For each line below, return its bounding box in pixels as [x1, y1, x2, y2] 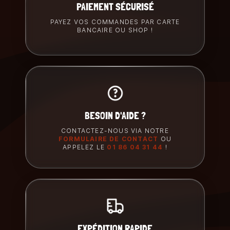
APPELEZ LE [63, 143, 105, 151]
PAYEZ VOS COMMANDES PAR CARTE [50, 18, 180, 26]
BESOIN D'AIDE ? [84, 109, 146, 122]
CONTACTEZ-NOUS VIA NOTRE [61, 127, 169, 135]
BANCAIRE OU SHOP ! [77, 26, 153, 34]
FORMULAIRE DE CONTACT [59, 135, 159, 143]
